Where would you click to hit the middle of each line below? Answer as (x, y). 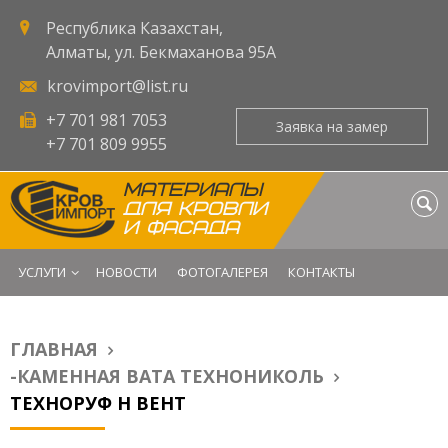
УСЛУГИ (42, 272)
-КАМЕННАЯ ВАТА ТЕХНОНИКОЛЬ (167, 376)
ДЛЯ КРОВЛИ (195, 209)
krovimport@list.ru (117, 86)
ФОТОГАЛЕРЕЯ (222, 272)
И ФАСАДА (181, 228)
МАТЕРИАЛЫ (192, 190)
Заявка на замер (331, 126)
